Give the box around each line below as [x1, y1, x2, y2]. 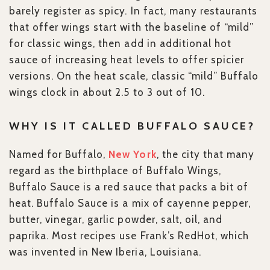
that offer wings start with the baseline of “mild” [9, 21, 254, 34]
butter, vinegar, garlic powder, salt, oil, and [9, 213, 222, 226]
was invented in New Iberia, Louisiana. [9, 246, 201, 259]
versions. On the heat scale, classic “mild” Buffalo [9, 70, 259, 83]
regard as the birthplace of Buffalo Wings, [9, 165, 221, 177]
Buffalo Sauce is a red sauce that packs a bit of [9, 181, 248, 193]
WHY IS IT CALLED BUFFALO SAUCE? [9, 119, 256, 133]
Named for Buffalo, [9, 148, 109, 161]
